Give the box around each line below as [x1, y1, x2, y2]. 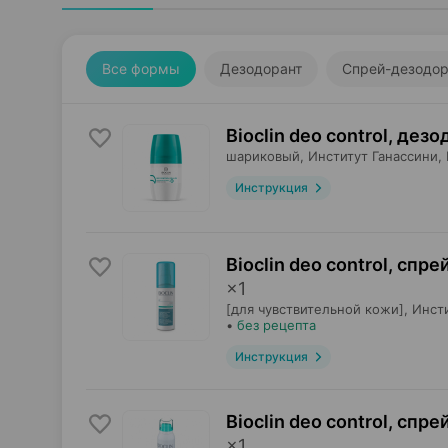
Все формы [102, 60, 180, 77]
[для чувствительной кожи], [226, 301, 408, 317]
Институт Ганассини [308, 148, 438, 164]
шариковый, [226, 148, 304, 164]
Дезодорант [220, 60, 302, 77]
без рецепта [237, 317, 316, 333]
